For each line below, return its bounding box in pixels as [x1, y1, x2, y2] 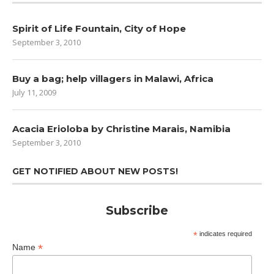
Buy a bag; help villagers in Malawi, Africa [12, 72, 213, 84]
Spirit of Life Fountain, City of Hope [12, 22, 186, 34]
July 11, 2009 [12, 86, 56, 98]
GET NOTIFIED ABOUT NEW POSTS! [12, 165, 178, 177]
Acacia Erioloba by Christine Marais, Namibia [12, 122, 231, 135]
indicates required [197, 229, 252, 237]
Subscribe [106, 202, 168, 218]
